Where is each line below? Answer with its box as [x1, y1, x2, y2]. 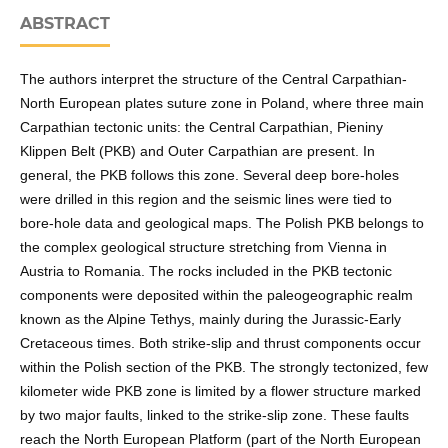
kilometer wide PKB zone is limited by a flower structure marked [19, 382, 421, 399]
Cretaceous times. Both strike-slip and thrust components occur [19, 334, 421, 351]
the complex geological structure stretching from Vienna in [19, 238, 387, 255]
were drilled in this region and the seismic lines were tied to [19, 190, 392, 207]
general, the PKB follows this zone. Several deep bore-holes [19, 166, 399, 183]
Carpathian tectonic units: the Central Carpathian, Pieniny [19, 118, 383, 135]
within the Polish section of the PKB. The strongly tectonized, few [19, 358, 428, 375]
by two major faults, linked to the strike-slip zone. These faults [19, 406, 409, 423]
